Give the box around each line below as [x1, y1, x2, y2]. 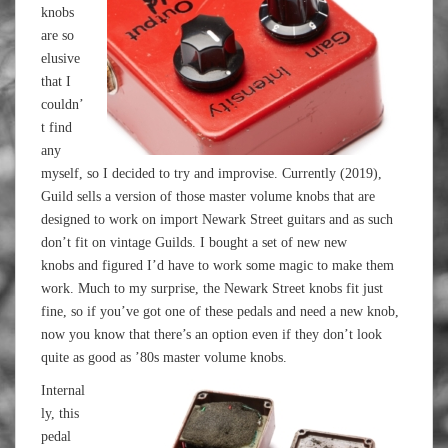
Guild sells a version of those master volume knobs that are [41, 189, 375, 204]
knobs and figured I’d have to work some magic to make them [41, 258, 394, 273]
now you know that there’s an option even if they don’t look [41, 327, 382, 342]
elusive [41, 51, 84, 66]
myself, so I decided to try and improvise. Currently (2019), [41, 166, 382, 181]
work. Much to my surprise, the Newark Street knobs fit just [41, 281, 383, 296]
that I [41, 74, 71, 89]
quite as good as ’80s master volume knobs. [41, 350, 287, 365]
